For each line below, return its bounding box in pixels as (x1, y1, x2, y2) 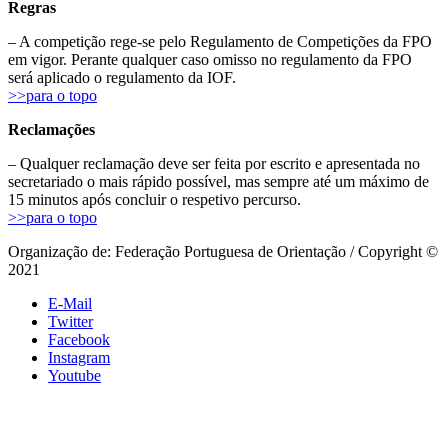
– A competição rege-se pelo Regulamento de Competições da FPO (8, 32, 432, 50)
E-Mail (48, 294, 92, 312)
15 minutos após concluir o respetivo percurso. (8, 190, 301, 208)
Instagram (48, 348, 110, 366)
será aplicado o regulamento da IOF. (8, 68, 236, 86)
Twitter (48, 312, 93, 330)
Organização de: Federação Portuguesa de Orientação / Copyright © (8, 242, 438, 260)
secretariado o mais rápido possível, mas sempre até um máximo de (8, 172, 429, 190)
